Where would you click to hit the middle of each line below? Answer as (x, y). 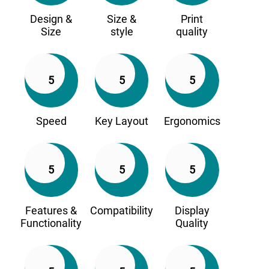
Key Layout (122, 121)
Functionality (51, 223)
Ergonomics (192, 121)
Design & (51, 19)
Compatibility (122, 211)
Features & (51, 211)
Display (192, 211)
